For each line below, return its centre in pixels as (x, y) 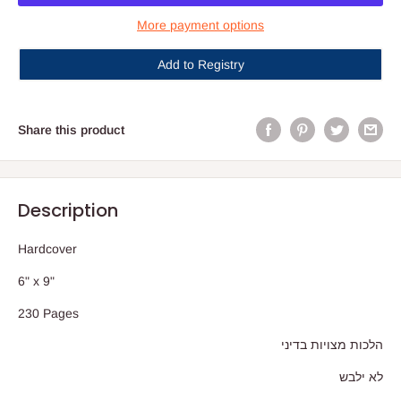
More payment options (200, 25)
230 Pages (48, 313)
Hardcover (47, 249)
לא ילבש (361, 377)
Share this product (71, 129)
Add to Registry (200, 64)
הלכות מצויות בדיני (332, 345)
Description (68, 211)
